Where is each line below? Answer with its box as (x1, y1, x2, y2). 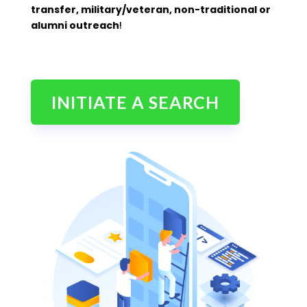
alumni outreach (30, 19, 119, 33)
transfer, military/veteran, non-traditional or (30, 3, 271, 17)
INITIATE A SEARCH (51, 92, 219, 113)
